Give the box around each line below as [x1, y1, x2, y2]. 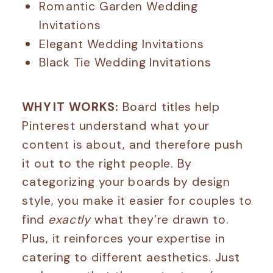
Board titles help [119, 99, 221, 115]
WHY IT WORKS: [22, 99, 119, 115]
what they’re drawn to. [94, 211, 229, 227]
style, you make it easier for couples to [22, 193, 253, 208]
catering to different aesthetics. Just [22, 249, 240, 264]
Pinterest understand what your [22, 118, 210, 133]
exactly [48, 211, 94, 227]
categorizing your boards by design [22, 174, 230, 190]
